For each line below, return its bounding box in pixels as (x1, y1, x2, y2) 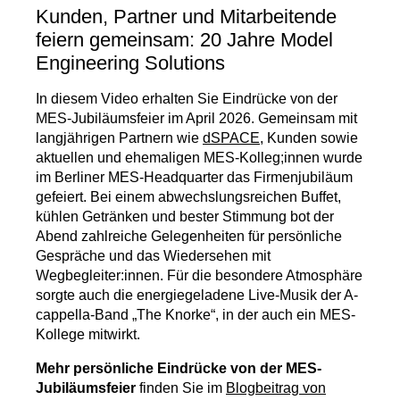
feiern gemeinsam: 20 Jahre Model (36, 29, 333, 52)
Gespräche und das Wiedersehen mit (36, 248, 271, 264)
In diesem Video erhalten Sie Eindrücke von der (36, 91, 337, 107)
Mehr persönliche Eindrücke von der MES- (36, 361, 321, 377)
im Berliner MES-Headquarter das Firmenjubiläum (36, 170, 353, 186)
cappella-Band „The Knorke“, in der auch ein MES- (36, 307, 355, 323)
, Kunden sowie (260, 130, 358, 146)
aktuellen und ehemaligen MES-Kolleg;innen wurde (36, 150, 362, 166)
